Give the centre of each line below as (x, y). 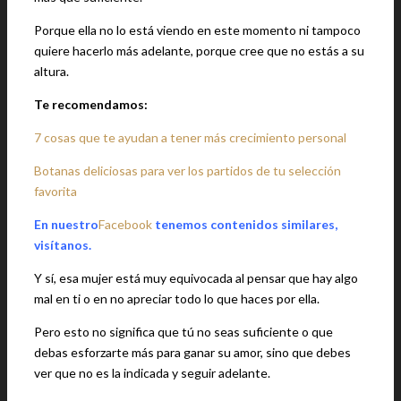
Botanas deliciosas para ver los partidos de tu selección (188, 171)
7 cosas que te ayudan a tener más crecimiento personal (190, 137)
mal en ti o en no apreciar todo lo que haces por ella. (177, 299)
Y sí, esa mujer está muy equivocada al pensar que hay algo (196, 278)
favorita (55, 191)
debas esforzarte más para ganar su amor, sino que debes (192, 352)
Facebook (125, 224)
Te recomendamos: (92, 104)
